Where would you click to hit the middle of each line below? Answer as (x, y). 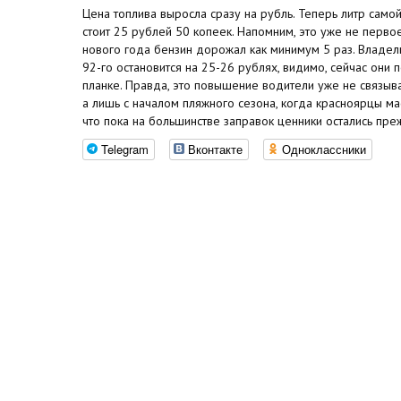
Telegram (125, 149)
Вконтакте (215, 149)
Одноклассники (324, 149)
